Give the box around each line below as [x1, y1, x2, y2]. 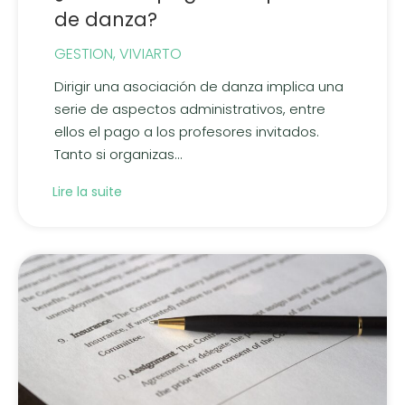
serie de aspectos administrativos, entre [54, 99, 325, 118]
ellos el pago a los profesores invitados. [54, 121, 319, 141]
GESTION [54, 42, 113, 64]
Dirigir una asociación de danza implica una [54, 76, 344, 96]
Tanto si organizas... [54, 144, 183, 164]
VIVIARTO [119, 42, 182, 64]
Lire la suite [52, 183, 122, 202]
